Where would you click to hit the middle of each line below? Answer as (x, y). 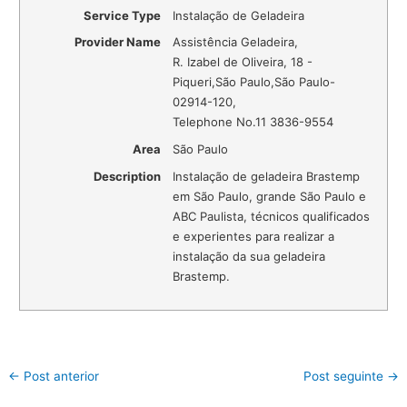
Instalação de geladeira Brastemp (267, 177)
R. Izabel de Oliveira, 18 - (243, 62)
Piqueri (193, 82)
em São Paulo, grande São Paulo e (270, 197)
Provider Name (118, 42)
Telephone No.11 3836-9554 (253, 122)
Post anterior (60, 376)
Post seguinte (345, 376)
